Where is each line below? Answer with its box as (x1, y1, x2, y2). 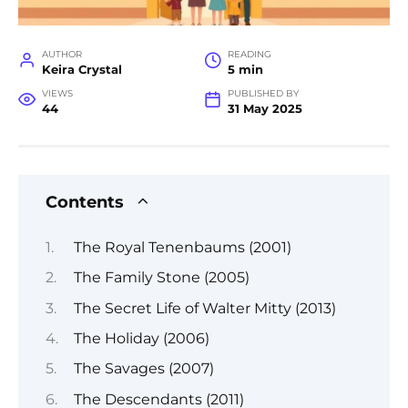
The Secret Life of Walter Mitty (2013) (73, 299, 336, 317)
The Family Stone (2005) (73, 269, 250, 287)
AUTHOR (41, 49, 82, 60)
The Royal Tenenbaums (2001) (73, 238, 291, 256)
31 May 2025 (227, 102, 302, 117)
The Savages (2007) (73, 360, 214, 378)
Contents (46, 192, 124, 212)
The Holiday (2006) (73, 329, 209, 347)
